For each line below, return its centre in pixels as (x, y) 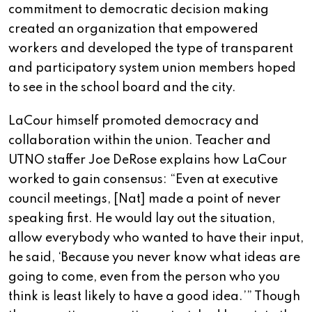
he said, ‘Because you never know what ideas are (154, 258)
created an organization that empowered (133, 30)
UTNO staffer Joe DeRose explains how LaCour (148, 161)
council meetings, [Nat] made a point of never (145, 200)
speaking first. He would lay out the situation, (142, 219)
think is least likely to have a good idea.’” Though (154, 297)
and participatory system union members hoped (152, 69)
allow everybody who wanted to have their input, (156, 239)
